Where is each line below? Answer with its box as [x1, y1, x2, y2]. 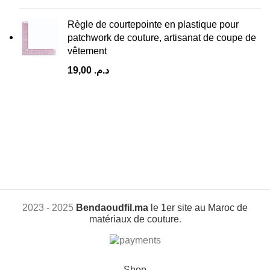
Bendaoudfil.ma [76, 202, 148, 213]
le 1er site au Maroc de [148, 202, 248, 213]
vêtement [67, 46, 107, 56]
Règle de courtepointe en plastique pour [67, 19, 239, 30]
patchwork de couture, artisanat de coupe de [67, 33, 256, 43]
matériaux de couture [89, 214, 179, 224]
